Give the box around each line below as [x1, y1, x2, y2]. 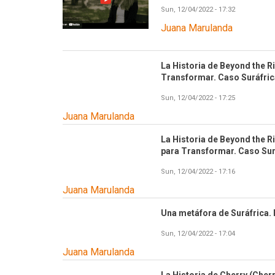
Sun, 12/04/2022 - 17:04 [161, 230, 235, 238]
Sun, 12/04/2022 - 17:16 [161, 168, 235, 176]
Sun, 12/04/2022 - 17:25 [161, 94, 235, 103]
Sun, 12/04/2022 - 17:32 [161, 6, 235, 14]
